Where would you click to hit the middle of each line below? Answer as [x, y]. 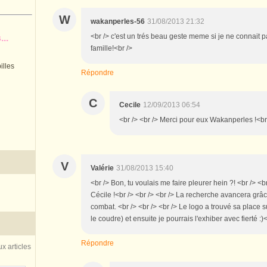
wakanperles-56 [118, 21]
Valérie [102, 168]
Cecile [130, 105]
